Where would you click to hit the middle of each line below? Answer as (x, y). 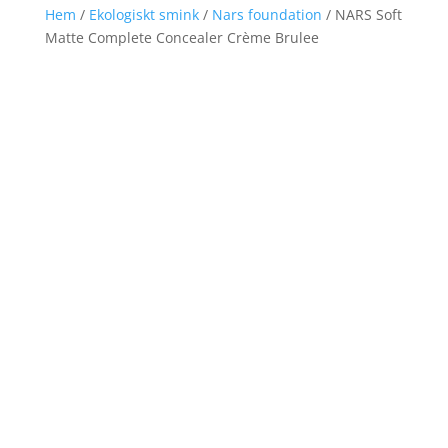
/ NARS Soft (361, 14)
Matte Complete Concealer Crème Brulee (181, 37)
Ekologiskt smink (143, 14)
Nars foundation (266, 14)
